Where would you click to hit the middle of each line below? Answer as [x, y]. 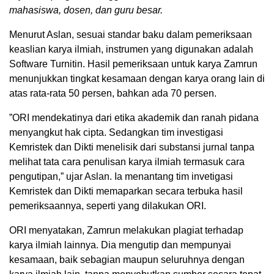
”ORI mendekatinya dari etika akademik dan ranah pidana [134, 117]
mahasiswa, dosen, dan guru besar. [86, 10]
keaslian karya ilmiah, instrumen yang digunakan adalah [131, 49]
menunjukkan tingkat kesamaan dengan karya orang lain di [137, 78]
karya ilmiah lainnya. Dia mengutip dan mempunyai [120, 245]
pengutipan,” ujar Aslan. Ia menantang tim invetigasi [121, 176]
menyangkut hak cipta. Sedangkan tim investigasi [116, 132]
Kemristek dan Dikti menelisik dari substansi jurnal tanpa [132, 147]
